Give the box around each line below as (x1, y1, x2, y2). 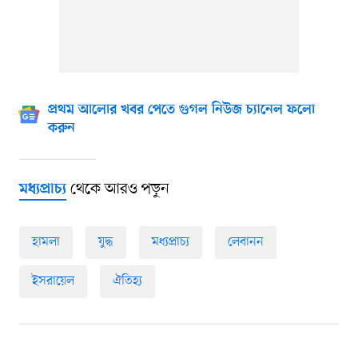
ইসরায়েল (31, 272, 74, 290)
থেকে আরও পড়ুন (66, 178, 169, 200)
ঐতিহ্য (112, 272, 142, 290)
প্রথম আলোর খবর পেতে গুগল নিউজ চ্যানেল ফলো (47, 101, 315, 118)
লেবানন (227, 233, 264, 251)
